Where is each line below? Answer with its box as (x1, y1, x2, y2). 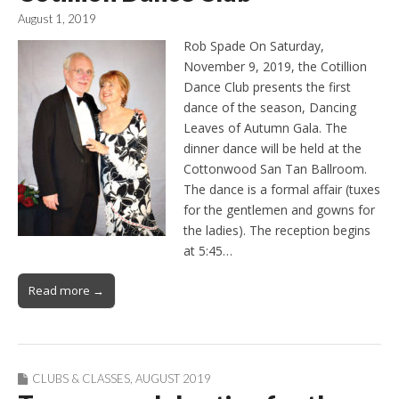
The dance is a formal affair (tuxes (183, 181, 380, 199)
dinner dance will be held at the (183, 140, 362, 158)
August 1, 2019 (18, 12, 96, 27)
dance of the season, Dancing (183, 99, 356, 117)
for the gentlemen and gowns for (183, 201, 375, 219)
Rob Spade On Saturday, (183, 37, 324, 55)
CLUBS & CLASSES (32, 371, 130, 387)
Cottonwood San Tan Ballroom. (183, 160, 367, 178)
